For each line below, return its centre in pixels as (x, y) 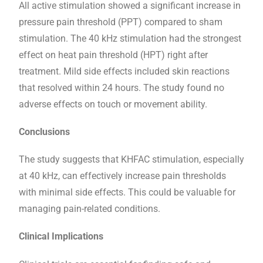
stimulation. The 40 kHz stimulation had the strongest (130, 38)
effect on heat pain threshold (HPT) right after (113, 55)
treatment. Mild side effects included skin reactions (124, 71)
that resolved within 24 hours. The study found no (122, 87)
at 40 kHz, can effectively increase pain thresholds (122, 176)
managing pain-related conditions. (90, 209)
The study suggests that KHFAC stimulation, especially (131, 160)
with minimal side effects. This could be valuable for (127, 193)
